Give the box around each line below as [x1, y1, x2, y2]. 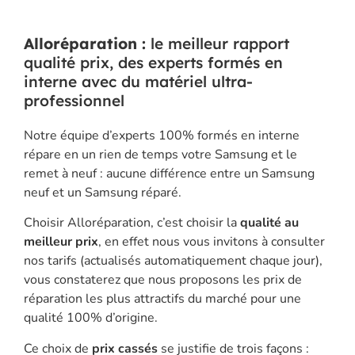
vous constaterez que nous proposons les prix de [24, 271, 302, 289]
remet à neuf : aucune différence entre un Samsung [24, 164, 315, 182]
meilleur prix [24, 233, 98, 251]
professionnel [24, 90, 124, 110]
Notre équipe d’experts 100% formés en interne [24, 126, 300, 144]
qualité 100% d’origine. [24, 309, 158, 327]
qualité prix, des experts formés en [24, 52, 283, 72]
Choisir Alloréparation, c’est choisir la [24, 214, 240, 232]
